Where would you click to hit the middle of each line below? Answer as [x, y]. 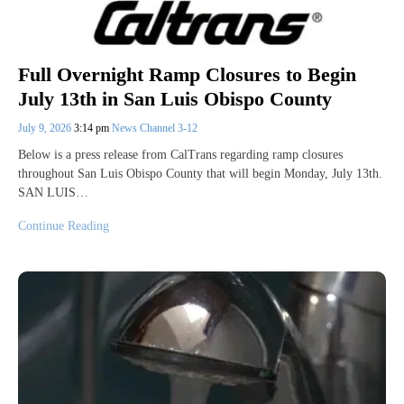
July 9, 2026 [46, 128]
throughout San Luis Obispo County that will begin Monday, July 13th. [200, 173]
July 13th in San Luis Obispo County [175, 98]
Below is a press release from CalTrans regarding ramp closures [180, 154]
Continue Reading [64, 225]
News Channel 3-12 [155, 128]
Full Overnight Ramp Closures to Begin [187, 75]
